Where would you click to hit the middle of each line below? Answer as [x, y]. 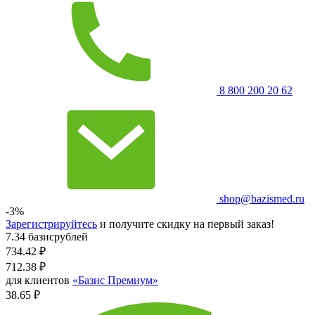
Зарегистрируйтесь [51, 224]
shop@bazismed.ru [261, 198]
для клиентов [39, 280]
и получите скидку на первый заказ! [186, 224]
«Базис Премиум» [115, 280]
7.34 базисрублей [47, 236]
